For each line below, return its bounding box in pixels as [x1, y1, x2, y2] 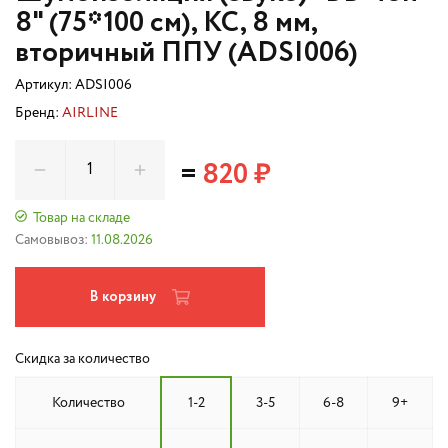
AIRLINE [62, 106, 118, 120]
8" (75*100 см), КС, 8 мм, [15, 2, 317, 44]
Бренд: [15, 106, 62, 120]
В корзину [90, 287, 156, 307]
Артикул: [15, 78, 75, 92]
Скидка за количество [15, 352, 150, 366]
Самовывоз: [15, 233, 88, 247]
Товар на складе [33, 210, 130, 225]
